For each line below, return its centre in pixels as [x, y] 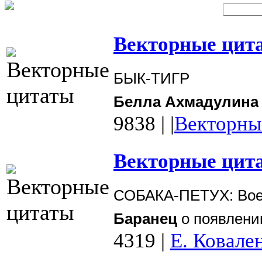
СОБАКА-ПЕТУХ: [175, 195]
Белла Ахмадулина [186, 101]
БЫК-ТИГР [151, 78]
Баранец [145, 218]
